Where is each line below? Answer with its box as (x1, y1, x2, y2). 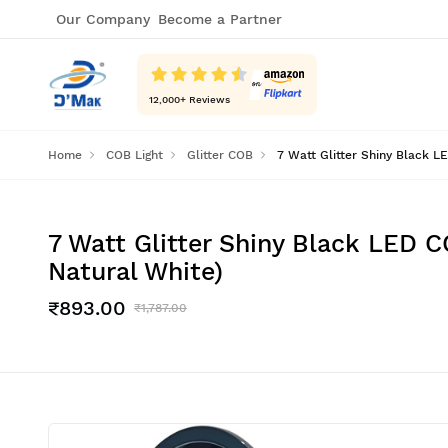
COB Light (106, 148, 163, 162)
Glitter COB (187, 148, 253, 162)
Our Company (56, 11, 150, 27)
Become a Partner (158, 11, 282, 27)
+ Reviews (180, 94, 230, 105)
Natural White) (48, 257, 223, 286)
